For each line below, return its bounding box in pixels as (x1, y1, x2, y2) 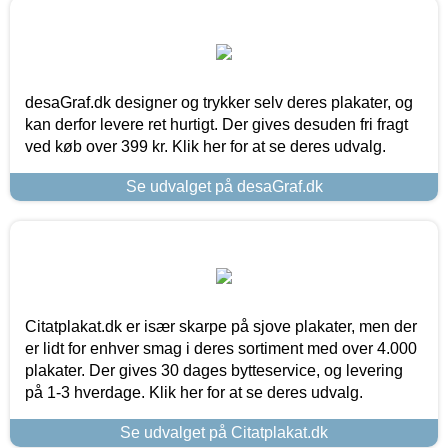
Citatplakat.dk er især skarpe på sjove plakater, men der (25, 317, 417, 335)
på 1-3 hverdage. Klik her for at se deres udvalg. (25, 383, 363, 401)
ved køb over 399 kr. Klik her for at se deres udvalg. (25, 137, 386, 155)
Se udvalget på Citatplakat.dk (120, 423, 328, 441)
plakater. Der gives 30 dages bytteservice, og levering (25, 361, 403, 379)
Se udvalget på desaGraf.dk (125, 177, 323, 195)
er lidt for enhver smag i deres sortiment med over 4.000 (25, 339, 417, 357)
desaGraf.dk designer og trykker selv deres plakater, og (25, 93, 413, 111)
